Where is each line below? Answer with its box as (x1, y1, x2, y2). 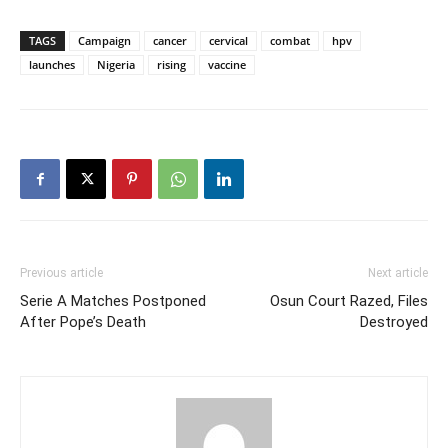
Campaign (78, 33, 131, 48)
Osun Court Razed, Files (270, 292, 428, 310)
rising (157, 57, 186, 72)
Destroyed (360, 313, 428, 331)
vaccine (208, 57, 246, 72)
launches (29, 57, 75, 72)
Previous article (20, 266, 103, 280)
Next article (368, 266, 428, 280)
